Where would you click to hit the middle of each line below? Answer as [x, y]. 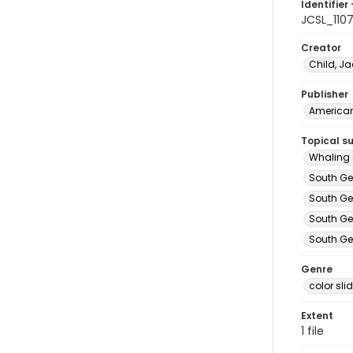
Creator [321, 48]
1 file [312, 331]
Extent [317, 316]
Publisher [325, 94]
